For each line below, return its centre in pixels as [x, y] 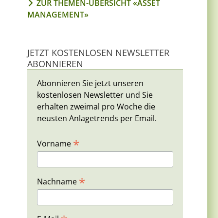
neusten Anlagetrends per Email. [97, 118]
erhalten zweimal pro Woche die [96, 107]
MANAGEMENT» [58, 15]
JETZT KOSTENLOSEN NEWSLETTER [98, 53]
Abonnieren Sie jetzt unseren [90, 83]
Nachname [58, 181]
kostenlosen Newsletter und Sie [95, 95]
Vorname [55, 144]
